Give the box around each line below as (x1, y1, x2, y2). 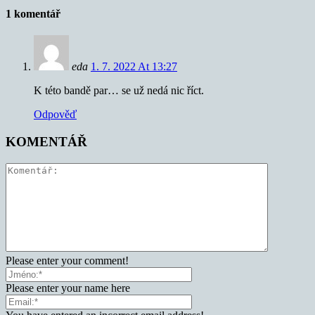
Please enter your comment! (6, 254, 129, 266)
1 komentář (6, 7, 60, 20)
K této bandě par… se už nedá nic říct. (34, 84, 204, 97)
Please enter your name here (6, 281, 130, 294)
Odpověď (34, 108, 77, 121)
